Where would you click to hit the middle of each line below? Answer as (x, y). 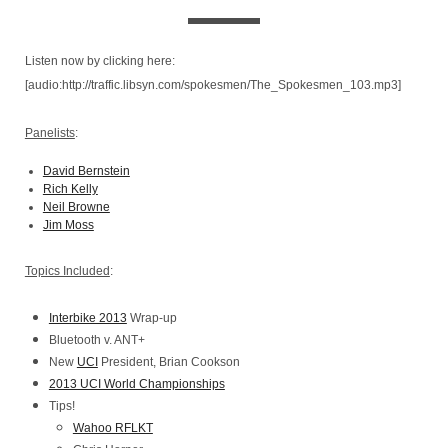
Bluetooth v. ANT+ (96, 340)
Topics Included (67, 271)
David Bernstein (86, 171)
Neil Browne (76, 207)
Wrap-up (151, 318)
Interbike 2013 (87, 318)
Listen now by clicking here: (99, 61)
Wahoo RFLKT (112, 428)
